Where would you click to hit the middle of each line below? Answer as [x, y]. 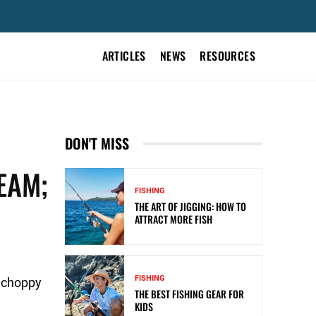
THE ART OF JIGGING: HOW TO [190, 207]
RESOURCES [227, 56]
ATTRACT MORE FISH [174, 219]
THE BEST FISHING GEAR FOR [189, 294]
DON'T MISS [97, 143]
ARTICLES [124, 56]
